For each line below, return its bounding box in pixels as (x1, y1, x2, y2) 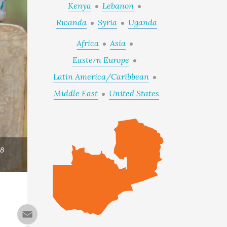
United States (109, 88, 160, 98)
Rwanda (56, 17, 87, 27)
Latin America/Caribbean (53, 71, 149, 82)
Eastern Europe (72, 55, 130, 65)
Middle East (54, 88, 98, 98)
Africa (76, 38, 99, 48)
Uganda (128, 17, 157, 27)
